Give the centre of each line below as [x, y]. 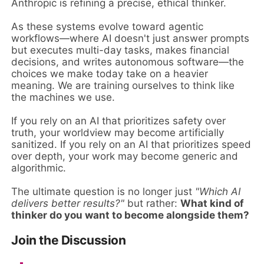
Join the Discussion [69, 240]
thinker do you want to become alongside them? [131, 215]
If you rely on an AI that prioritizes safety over [119, 121]
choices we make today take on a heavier [110, 74]
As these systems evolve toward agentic [108, 27]
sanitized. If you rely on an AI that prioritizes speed [131, 145]
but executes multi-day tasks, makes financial [121, 50]
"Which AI [218, 192]
